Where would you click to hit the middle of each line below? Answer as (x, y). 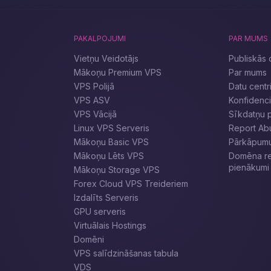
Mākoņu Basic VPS (112, 142)
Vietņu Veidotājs (106, 58)
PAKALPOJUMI (100, 38)
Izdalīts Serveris (106, 198)
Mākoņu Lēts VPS (109, 156)
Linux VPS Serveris (112, 128)
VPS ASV (92, 100)
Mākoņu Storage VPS (117, 170)
